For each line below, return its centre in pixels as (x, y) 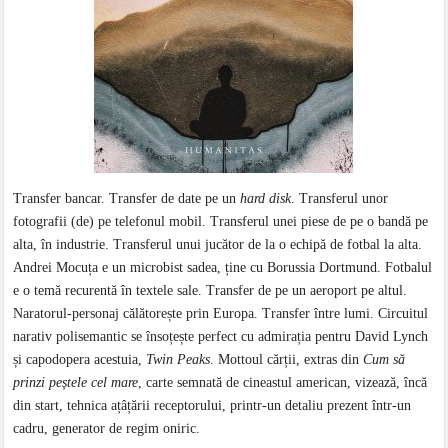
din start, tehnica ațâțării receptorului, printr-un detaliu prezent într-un (212, 405)
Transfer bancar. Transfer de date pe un (127, 198)
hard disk (266, 198)
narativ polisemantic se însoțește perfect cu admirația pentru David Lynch (221, 336)
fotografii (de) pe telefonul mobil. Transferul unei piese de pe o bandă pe (221, 221)
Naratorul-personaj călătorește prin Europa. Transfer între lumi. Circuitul (221, 313)
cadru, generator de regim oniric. (109, 428)
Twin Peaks (178, 359)
